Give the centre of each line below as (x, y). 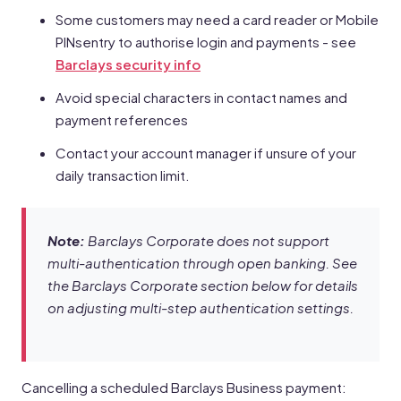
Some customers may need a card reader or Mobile (217, 19)
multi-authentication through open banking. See (202, 263)
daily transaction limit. (123, 175)
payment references (122, 119)
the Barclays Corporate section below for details (203, 285)
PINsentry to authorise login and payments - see (206, 42)
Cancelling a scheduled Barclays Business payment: (184, 387)
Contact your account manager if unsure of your (206, 153)
